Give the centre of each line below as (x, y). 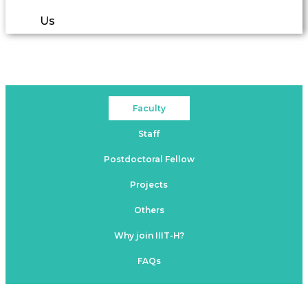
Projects (149, 184)
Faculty (149, 108)
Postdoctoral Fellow (149, 159)
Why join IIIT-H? (149, 235)
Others (149, 210)
